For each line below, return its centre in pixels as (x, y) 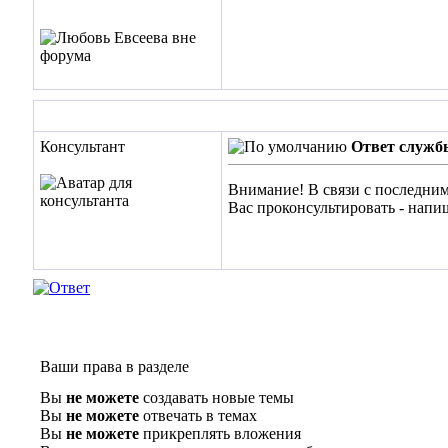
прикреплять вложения (220, 433)
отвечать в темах (198, 415)
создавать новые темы (216, 397)
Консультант (82, 146)
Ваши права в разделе (114, 366)
